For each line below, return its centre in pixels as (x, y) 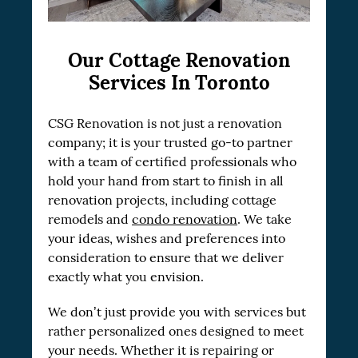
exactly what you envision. (127, 277)
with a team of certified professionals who (172, 162)
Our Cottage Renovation (179, 61)
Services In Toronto (179, 83)
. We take (265, 220)
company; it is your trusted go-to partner (170, 143)
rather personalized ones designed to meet (176, 332)
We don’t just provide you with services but (177, 312)
